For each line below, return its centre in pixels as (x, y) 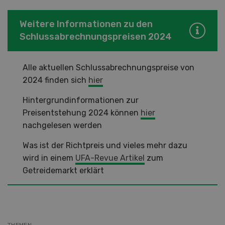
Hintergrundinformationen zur (81, 100)
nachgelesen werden (62, 125)
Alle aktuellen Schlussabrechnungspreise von (108, 67)
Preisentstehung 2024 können (82, 113)
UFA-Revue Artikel (110, 158)
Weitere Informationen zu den (86, 24)
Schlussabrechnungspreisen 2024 (96, 36)
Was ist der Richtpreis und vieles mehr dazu (105, 145)
